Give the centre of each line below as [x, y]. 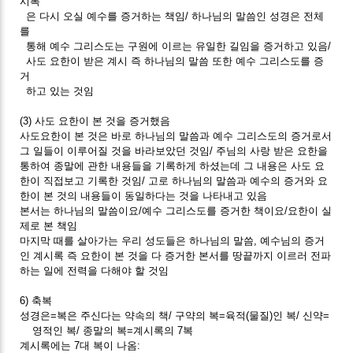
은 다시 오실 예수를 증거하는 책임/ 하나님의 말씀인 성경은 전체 [172, 16]
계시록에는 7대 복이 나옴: [80, 345]
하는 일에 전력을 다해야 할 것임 [95, 270]
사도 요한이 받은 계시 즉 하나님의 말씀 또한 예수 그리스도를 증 [172, 61]
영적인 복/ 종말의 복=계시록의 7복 [107, 330]
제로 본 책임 [49, 225]
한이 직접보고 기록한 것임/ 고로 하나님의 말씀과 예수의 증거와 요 [174, 180]
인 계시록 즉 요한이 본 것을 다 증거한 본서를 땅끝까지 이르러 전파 [176, 255]
